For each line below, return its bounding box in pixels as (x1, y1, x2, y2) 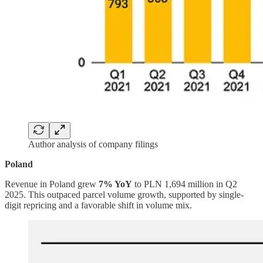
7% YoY (99, 179, 132, 190)
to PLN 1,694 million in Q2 (132, 179, 237, 190)
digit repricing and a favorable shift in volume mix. (5, 200, 192, 211)
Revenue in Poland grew (5, 179, 99, 190)
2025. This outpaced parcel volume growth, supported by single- (5, 190, 244, 200)
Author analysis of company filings (28, 139, 158, 150)
